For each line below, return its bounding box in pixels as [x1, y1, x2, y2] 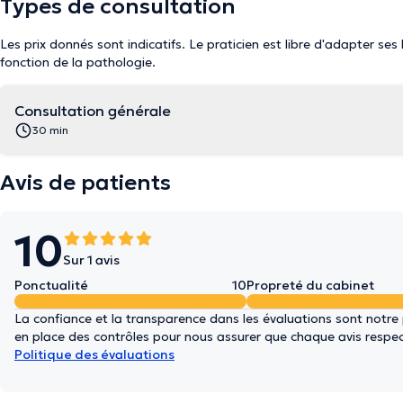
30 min [32, 123, 68, 137]
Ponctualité [14, 277, 88, 293]
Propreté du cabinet [246, 277, 374, 293]
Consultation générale [14, 102, 171, 120]
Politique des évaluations [14, 346, 175, 363]
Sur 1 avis [63, 252, 120, 268]
